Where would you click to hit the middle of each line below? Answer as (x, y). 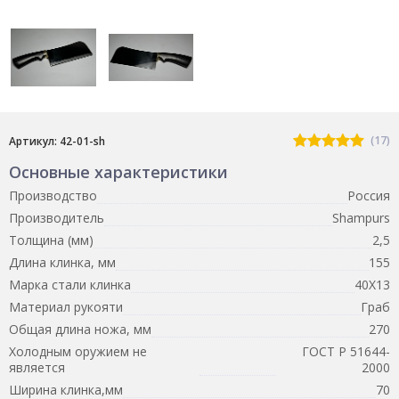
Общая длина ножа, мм (80, 329)
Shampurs (361, 217)
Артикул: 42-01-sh (57, 141)
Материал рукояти (66, 306)
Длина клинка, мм (62, 262)
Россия (369, 195)
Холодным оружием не (78, 351)
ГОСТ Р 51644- (346, 351)
